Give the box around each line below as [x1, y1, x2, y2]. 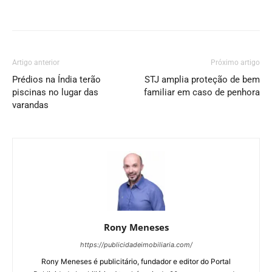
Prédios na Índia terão [12, 74, 101, 85]
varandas [12, 100, 49, 110]
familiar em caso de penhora [144, 87, 260, 98]
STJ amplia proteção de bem [144, 74, 260, 85]
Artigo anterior [12, 58, 59, 67]
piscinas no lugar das [12, 87, 98, 98]
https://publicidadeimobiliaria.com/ [80, 240, 192, 250]
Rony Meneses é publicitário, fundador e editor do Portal [41, 257, 231, 267]
